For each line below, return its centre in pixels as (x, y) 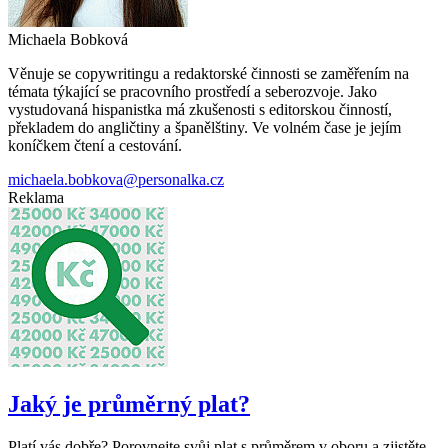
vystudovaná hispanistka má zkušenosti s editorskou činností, (200, 109)
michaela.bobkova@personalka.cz (116, 179)
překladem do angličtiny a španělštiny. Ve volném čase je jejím (204, 127)
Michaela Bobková (68, 39)
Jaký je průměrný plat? (129, 403)
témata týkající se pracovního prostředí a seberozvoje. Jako (192, 91)
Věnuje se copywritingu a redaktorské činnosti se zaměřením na (208, 73)
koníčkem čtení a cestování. (95, 145)
